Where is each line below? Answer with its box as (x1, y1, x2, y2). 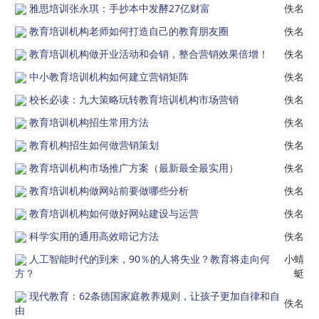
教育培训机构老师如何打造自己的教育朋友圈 (29, 24, 229, 38)
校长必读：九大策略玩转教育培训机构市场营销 (29, 93, 239, 106)
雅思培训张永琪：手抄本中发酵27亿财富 (29, 1, 210, 15)
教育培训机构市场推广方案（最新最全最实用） (29, 161, 239, 174)
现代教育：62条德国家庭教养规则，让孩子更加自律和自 (29, 289, 280, 303)
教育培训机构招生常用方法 (29, 115, 149, 129)
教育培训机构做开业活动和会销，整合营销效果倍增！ (29, 47, 268, 61)
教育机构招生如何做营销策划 (29, 138, 159, 152)
